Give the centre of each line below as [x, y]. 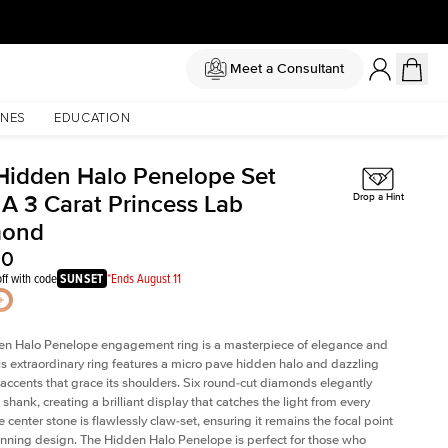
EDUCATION [92, 118]
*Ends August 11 [143, 278]
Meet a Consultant [286, 68]
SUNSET [82, 278]
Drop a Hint [378, 197]
